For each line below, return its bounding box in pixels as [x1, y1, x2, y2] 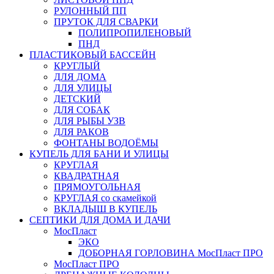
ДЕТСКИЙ [54, 94, 101, 104]
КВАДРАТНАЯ [54, 171, 119, 181]
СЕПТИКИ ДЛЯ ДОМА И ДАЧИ [29, 215, 171, 225]
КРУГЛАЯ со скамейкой [54, 193, 157, 203]
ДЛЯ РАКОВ [54, 127, 109, 137]
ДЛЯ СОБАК [54, 105, 110, 115]
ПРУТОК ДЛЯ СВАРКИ [54, 17, 158, 27]
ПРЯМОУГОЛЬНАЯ [54, 182, 141, 192]
